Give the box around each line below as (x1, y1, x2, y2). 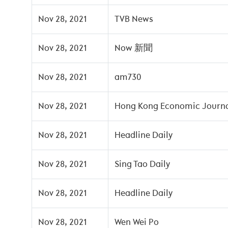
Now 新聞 (115, 44, 153, 53)
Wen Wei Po (115, 218, 159, 227)
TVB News (115, 15, 153, 24)
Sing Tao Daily (115, 160, 170, 169)
